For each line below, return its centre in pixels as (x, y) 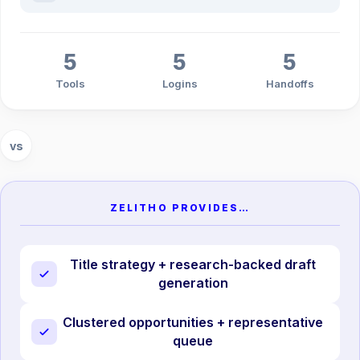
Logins (180, 84)
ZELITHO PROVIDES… (180, 208)
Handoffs (290, 84)
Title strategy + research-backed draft (193, 265)
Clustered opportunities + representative (193, 322)
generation (193, 283)
